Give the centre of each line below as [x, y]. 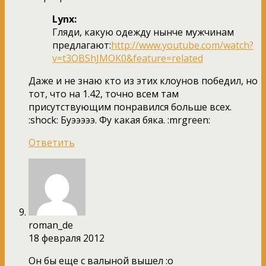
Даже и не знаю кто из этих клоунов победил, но [143, 80]
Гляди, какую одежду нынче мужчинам [143, 32]
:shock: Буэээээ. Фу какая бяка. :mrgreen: [119, 120]
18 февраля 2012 [66, 238]
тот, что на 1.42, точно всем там [104, 94]
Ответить [52, 142]
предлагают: [82, 45]
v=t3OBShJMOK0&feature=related [128, 58]
